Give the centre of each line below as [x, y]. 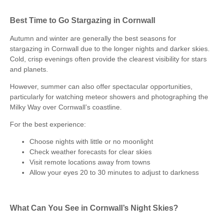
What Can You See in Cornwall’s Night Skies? [94, 208]
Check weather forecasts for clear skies [91, 151]
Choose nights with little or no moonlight [91, 141]
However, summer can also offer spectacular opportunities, [101, 86]
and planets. [29, 69]
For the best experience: [48, 124]
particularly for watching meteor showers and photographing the [109, 96]
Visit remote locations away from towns [90, 162]
